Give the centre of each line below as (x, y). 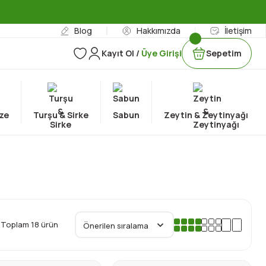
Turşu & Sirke (61, 115)
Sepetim (224, 53)
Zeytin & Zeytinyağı (206, 115)
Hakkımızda (158, 31)
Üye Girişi (161, 53)
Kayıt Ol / (121, 53)
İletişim (238, 31)
